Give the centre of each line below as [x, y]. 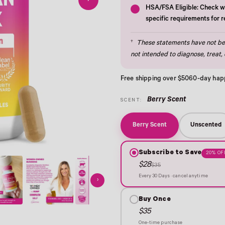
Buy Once [154, 199]
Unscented [206, 125]
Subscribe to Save [170, 153]
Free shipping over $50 [155, 79]
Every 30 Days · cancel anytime [173, 176]
